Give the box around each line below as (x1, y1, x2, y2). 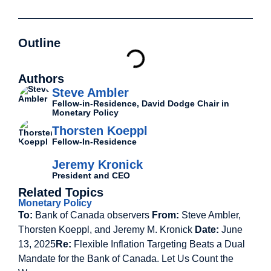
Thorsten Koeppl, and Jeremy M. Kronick (18, 224, 195, 235)
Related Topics (18, 186, 103, 199)
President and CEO (52, 171, 130, 180)
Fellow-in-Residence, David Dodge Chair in (52, 98, 229, 108)
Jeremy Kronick (52, 158, 143, 171)
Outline (18, 36, 60, 50)
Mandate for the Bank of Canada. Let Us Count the (18, 253, 233, 264)
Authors (18, 72, 64, 85)
